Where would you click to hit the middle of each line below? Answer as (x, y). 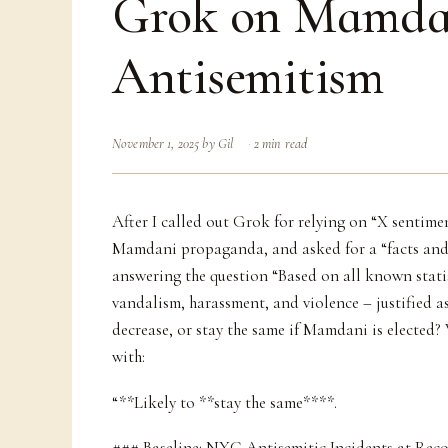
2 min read (280, 143)
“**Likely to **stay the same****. (224, 402)
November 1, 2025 (156, 143)
